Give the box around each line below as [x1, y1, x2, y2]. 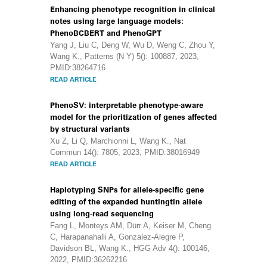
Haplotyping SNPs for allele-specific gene [50, 185, 204, 194]
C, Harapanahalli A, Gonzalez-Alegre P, [50, 232, 185, 241]
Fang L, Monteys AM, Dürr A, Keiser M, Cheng [50, 221, 211, 230]
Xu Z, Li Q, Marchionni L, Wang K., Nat [50, 136, 186, 145]
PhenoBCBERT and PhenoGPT [50, 29, 162, 38]
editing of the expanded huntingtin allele [50, 197, 202, 206]
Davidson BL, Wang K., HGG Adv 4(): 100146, [50, 244, 210, 253]
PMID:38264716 [50, 63, 105, 72]
